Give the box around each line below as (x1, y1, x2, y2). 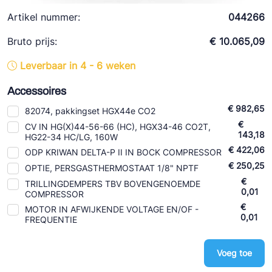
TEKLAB (15, 49, 50, 61)
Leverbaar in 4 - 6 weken (20, 59, 135, 72)
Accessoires (7, 85, 66, 97)
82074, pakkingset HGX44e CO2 (25, 106, 155, 116)
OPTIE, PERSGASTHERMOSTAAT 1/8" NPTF (25, 163, 199, 173)
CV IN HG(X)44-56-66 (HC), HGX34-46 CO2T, (25, 121, 211, 132)
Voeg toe (217, 248, 252, 258)
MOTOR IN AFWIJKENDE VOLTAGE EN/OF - (25, 204, 199, 214)
